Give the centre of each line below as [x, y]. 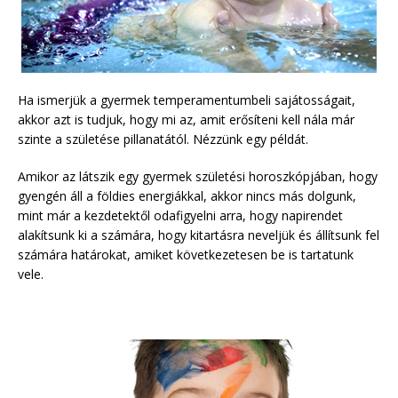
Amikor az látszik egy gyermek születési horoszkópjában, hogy [198, 176]
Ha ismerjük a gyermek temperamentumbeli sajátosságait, [187, 99]
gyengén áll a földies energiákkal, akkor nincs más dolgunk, [187, 195]
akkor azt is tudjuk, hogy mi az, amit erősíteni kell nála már [186, 119]
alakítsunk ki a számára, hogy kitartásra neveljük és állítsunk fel [199, 235]
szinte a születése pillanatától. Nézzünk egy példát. [163, 139]
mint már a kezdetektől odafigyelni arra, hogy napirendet [180, 215]
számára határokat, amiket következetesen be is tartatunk [186, 254]
